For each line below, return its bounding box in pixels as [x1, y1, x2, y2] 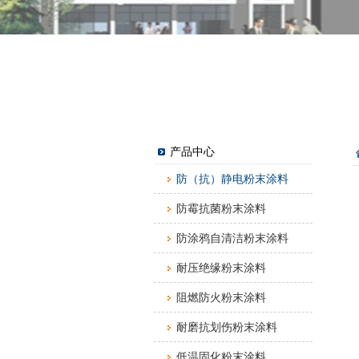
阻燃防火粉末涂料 [176, 291, 266, 304]
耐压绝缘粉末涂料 [176, 261, 266, 274]
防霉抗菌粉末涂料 [176, 202, 266, 215]
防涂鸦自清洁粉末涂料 [176, 232, 288, 244]
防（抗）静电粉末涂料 [176, 172, 288, 185]
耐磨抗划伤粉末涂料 [176, 321, 277, 333]
